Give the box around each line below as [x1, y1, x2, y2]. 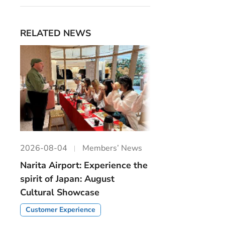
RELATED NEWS [20, 27, 91, 39]
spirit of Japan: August [20, 173, 115, 185]
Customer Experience [26, 205, 96, 215]
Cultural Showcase [20, 186, 100, 199]
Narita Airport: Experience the [20, 159, 148, 172]
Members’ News [82, 143, 143, 154]
